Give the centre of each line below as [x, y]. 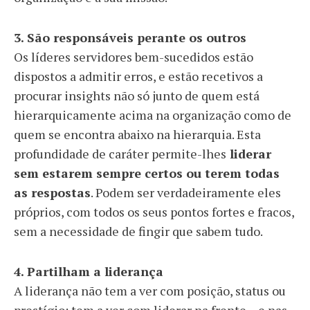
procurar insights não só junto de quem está [137, 95]
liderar [249, 154]
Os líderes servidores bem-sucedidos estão [134, 57]
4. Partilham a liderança [89, 271]
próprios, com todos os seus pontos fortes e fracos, [154, 212]
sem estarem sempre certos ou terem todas [147, 173]
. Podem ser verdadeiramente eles [186, 192]
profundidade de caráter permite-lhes [120, 154]
